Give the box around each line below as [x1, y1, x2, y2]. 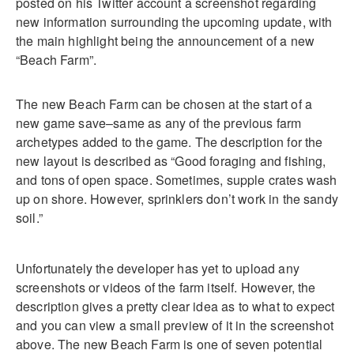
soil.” [16, 208, 43, 227]
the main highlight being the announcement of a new [16, 31, 315, 50]
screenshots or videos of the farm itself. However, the [16, 277, 316, 296]
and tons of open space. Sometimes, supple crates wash [16, 170, 337, 189]
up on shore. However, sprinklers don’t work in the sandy [16, 189, 338, 208]
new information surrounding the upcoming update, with [16, 12, 333, 31]
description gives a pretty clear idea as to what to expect [16, 296, 335, 315]
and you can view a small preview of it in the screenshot [16, 315, 333, 334]
